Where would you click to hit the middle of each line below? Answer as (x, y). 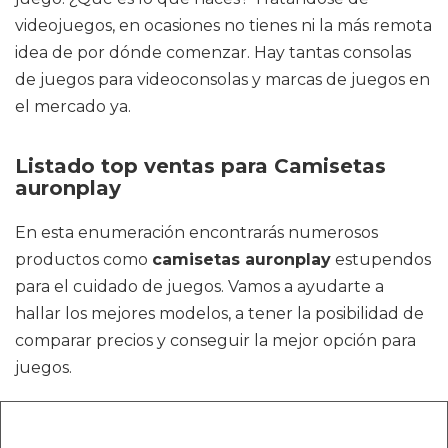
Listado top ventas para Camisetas (200, 166)
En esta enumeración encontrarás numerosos (196, 232)
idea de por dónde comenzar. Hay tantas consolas (213, 52)
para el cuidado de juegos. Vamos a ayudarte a (199, 286)
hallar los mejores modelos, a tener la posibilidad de (219, 313)
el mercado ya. (73, 106)
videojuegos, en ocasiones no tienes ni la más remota (223, 25)
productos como (83, 259)
